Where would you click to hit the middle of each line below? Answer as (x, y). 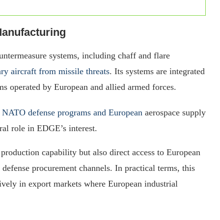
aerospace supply (174, 112)
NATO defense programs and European (72, 112)
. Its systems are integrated (157, 71)
